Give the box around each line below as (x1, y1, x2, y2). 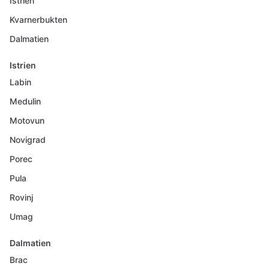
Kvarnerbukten (10, 14, 67, 25)
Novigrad (10, 134, 46, 145)
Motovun (10, 115, 44, 125)
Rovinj (10, 192, 33, 202)
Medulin (10, 96, 41, 106)
